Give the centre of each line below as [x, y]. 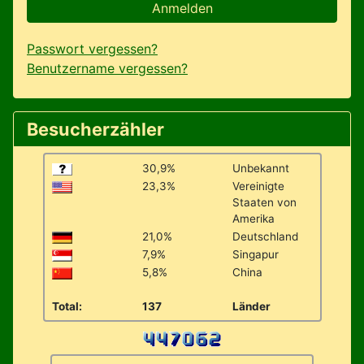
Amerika [253, 218]
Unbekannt [260, 168]
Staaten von [264, 202]
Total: [67, 306]
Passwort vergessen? [92, 48]
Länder [251, 306]
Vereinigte [258, 186]
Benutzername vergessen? [107, 68]
